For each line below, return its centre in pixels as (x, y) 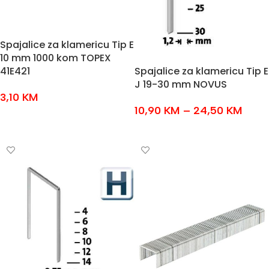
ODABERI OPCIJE (173, 129)
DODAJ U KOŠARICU (44, 116)
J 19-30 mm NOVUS (181, 84)
